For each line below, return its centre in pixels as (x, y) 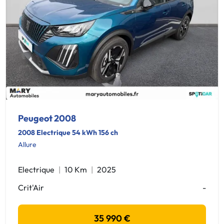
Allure (27, 144)
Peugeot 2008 (47, 118)
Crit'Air (31, 187)
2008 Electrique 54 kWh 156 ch (68, 132)
